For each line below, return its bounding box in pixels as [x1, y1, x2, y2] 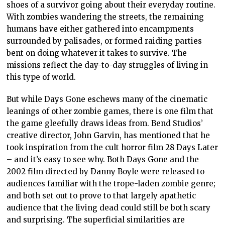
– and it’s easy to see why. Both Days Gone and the [7, 154, 199, 164]
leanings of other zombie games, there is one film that [7, 106, 214, 116]
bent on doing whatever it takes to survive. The [7, 48, 187, 58]
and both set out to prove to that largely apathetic [7, 190, 196, 200]
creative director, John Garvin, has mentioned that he [7, 130, 210, 140]
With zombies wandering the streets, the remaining [7, 12, 204, 22]
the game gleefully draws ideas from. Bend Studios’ [7, 118, 203, 128]
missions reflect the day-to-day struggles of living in [7, 60, 208, 70]
